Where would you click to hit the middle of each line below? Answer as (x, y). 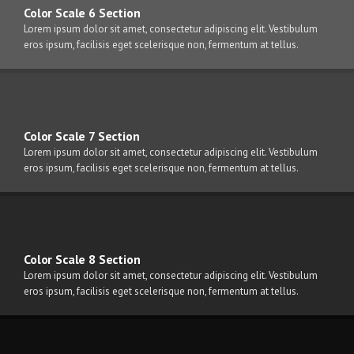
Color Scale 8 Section (82, 259)
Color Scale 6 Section (82, 13)
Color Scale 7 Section (82, 136)
